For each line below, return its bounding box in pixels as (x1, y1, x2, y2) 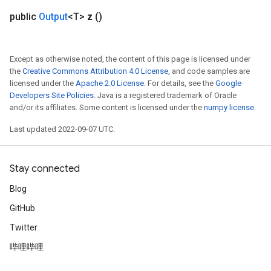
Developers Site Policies (10, 91, 94, 100)
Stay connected (10, 163, 80, 175)
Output (39, 11, 68, 22)
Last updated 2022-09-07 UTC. (10, 125, 115, 134)
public (10, 11, 39, 22)
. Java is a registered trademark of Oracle (94, 91, 237, 100)
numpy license (204, 103, 254, 112)
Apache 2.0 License (76, 79, 144, 88)
